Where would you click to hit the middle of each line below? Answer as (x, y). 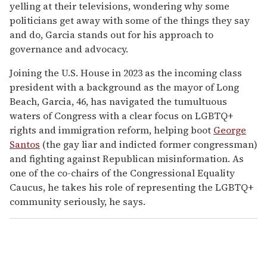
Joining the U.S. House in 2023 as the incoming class (126, 72)
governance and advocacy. (69, 49)
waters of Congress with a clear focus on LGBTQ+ (121, 115)
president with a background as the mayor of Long (124, 87)
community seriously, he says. (77, 201)
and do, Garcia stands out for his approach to (111, 34)
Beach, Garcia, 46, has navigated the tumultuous (118, 101)
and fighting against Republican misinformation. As (127, 158)
